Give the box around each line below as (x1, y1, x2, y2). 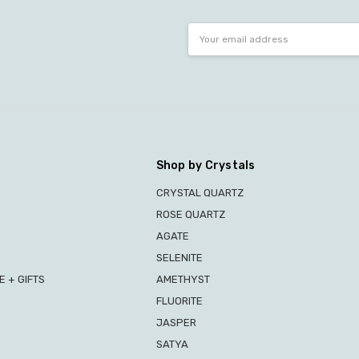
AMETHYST (155, 272, 210, 285)
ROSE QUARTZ (155, 208, 225, 220)
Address (188, 40, 230, 53)
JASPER (155, 316, 196, 329)
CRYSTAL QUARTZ (155, 186, 244, 199)
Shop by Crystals (155, 158, 256, 172)
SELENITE (155, 251, 203, 264)
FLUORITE (155, 294, 203, 307)
